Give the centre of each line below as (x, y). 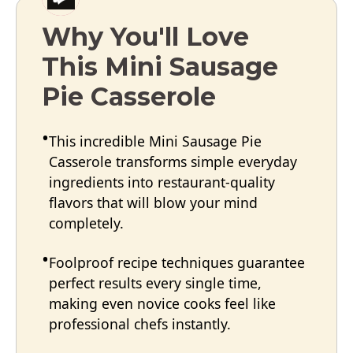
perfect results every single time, (155, 283)
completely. (86, 223)
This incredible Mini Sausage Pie (155, 141)
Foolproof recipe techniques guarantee (177, 263)
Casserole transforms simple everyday (173, 162)
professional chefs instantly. (140, 324)
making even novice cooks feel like (162, 304)
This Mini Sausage (160, 67)
